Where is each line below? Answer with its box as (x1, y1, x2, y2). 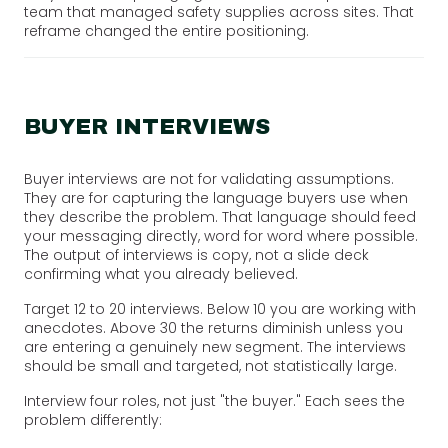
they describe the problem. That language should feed (24, 206, 416, 227)
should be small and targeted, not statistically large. (24, 355, 397, 376)
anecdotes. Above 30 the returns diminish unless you (24, 317, 403, 338)
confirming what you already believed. (24, 263, 298, 284)
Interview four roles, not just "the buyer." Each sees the (24, 390, 405, 411)
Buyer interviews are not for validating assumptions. (24, 168, 394, 189)
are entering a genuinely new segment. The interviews (24, 336, 406, 357)
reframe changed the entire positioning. (24, 20, 309, 41)
